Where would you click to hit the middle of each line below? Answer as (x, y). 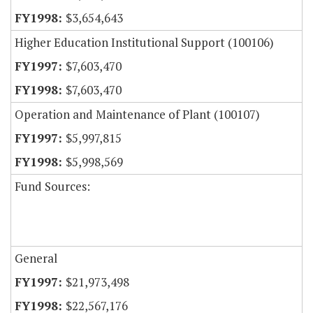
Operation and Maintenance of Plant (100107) (137, 115)
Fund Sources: (52, 187)
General (36, 259)
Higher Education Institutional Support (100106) (144, 43)
